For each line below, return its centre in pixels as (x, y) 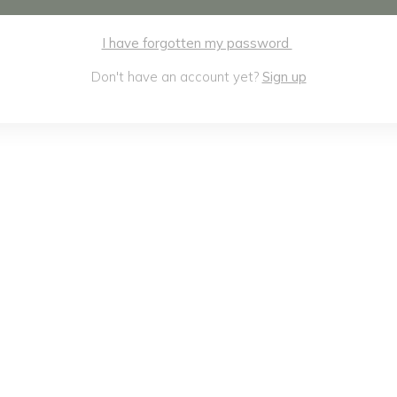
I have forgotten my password (197, 43)
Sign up (284, 77)
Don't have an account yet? (176, 77)
